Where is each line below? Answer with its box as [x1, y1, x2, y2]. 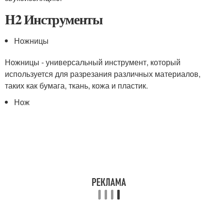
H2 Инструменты [5, 9, 103, 29]
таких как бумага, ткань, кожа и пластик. [5, 80, 148, 91]
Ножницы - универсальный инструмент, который [5, 56, 181, 68]
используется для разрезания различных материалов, [5, 68, 200, 79]
